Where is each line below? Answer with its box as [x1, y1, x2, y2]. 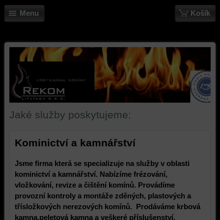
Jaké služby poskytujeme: [9, 109, 131, 121]
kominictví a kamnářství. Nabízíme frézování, [14, 170, 167, 179]
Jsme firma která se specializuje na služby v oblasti [14, 159, 190, 168]
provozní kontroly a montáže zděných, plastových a [14, 192, 191, 200]
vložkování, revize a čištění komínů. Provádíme [14, 181, 175, 190]
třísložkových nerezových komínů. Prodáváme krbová [14, 202, 200, 211]
